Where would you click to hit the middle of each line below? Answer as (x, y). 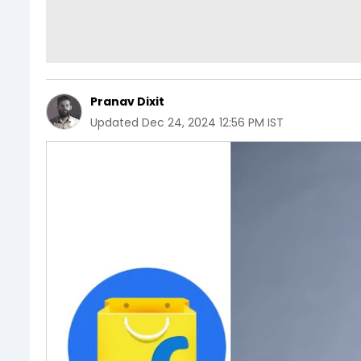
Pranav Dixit (127, 101)
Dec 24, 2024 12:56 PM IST (213, 122)
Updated (114, 122)
